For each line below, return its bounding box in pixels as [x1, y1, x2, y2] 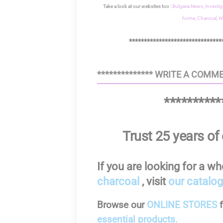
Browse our [97, 199, 147, 211]
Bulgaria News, [172, 3, 205, 9]
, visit [139, 175, 168, 188]
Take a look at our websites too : [103, 3, 172, 9]
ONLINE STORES [147, 199, 217, 211]
